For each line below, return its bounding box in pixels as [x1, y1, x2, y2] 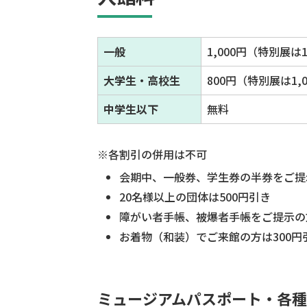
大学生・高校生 [103, 72, 180, 89]
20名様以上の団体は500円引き [119, 188, 271, 206]
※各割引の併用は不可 [97, 146, 207, 163]
